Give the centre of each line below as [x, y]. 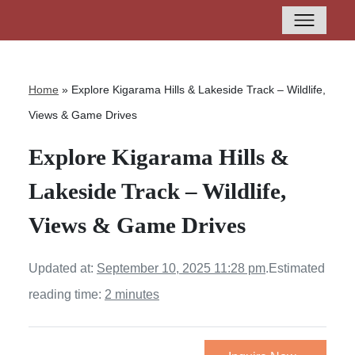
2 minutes [132, 294]
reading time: [67, 294]
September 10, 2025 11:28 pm [181, 268]
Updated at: [63, 268]
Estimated [297, 268]
